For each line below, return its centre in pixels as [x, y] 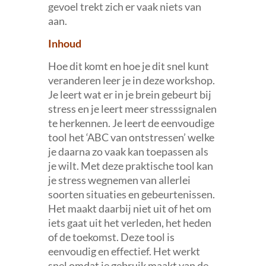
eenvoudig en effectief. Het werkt [124, 251]
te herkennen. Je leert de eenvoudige [131, 123]
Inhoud [64, 43]
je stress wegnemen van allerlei [119, 180]
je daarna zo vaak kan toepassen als [128, 151]
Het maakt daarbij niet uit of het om [129, 208]
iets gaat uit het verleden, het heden [129, 223]
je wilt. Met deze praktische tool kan [130, 166]
